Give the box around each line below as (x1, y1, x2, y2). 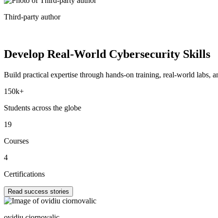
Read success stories (8, 188, 69, 196)
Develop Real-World (4, 48, 109, 61)
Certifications (4, 170, 45, 179)
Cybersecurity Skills (109, 48, 210, 61)
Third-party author (4, 13, 60, 21)
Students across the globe (4, 104, 81, 112)
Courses (4, 137, 29, 145)
